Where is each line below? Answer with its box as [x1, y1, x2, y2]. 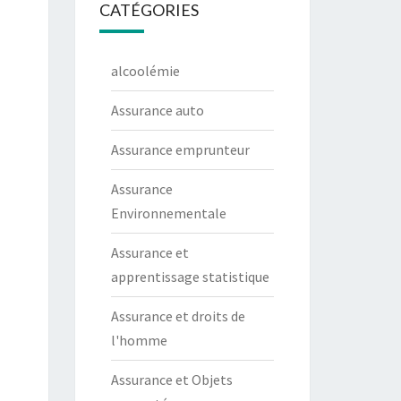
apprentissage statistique [110, 268, 269, 286]
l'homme [110, 331, 167, 349]
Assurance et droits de [110, 307, 245, 325]
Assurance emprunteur [110, 141, 250, 158]
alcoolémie [110, 62, 180, 80]
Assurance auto [110, 101, 204, 119]
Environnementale [110, 204, 226, 222]
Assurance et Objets [110, 371, 233, 388]
